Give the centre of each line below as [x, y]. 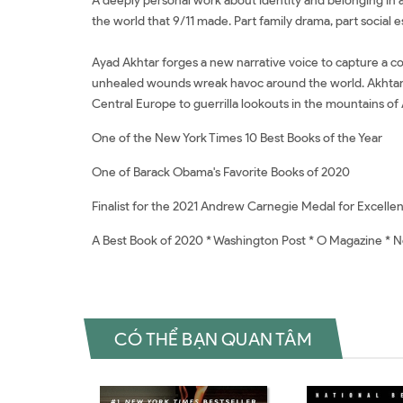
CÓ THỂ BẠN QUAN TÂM [213, 339]
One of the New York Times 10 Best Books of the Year [237, 139]
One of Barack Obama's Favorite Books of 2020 [221, 173]
